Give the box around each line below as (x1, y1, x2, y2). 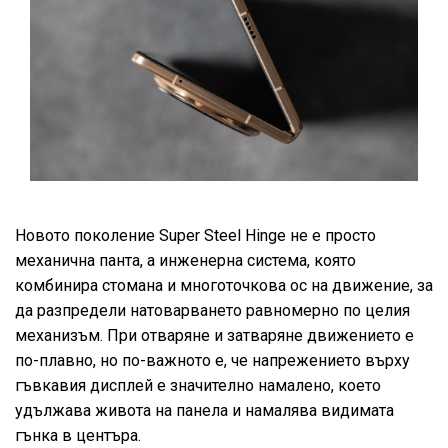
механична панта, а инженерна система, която (15, 251, 356, 271)
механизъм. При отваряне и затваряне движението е (15, 326, 414, 346)
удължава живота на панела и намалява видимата (15, 401, 394, 421)
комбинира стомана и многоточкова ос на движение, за (15, 276, 433, 296)
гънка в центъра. (15, 426, 141, 446)
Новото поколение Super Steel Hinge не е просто (15, 226, 376, 246)
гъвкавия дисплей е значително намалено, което (15, 376, 381, 396)
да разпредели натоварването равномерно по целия (15, 301, 410, 321)
